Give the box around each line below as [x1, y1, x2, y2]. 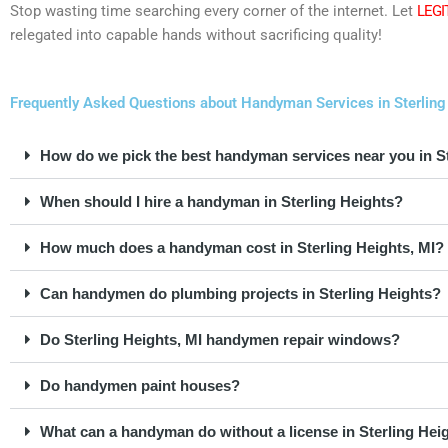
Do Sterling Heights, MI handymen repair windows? [40, 330, 400, 348]
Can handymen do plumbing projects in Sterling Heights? [40, 284, 441, 302]
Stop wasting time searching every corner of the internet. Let [10, 2, 417, 21]
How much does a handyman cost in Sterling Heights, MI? [40, 238, 444, 256]
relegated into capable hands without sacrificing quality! [10, 26, 382, 45]
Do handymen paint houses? [40, 376, 240, 394]
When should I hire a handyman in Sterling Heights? [40, 192, 403, 210]
